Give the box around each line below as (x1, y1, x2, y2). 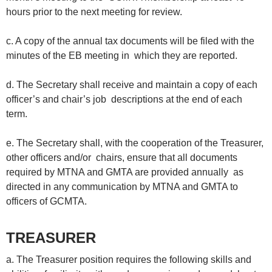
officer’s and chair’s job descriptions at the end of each (6, 94, 242, 105)
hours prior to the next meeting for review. (6, 7, 187, 18)
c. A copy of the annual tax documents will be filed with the (6, 36, 254, 47)
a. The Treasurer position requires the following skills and (6, 254, 251, 265)
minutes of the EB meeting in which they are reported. (6, 50, 242, 61)
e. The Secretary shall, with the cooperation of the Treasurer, (6, 138, 263, 149)
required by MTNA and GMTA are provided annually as (6, 167, 243, 178)
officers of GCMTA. (6, 196, 87, 207)
